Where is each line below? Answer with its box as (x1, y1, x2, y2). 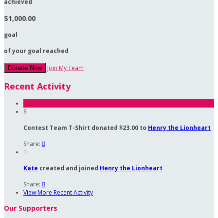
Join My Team (47, 64, 84, 73)
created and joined (38, 163, 100, 172)
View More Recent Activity (23, 188, 93, 197)
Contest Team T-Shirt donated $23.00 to (23, 123, 148, 132)
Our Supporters (4, 203, 57, 213)
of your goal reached (4, 47, 69, 55)
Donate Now (8, 64, 42, 72)
